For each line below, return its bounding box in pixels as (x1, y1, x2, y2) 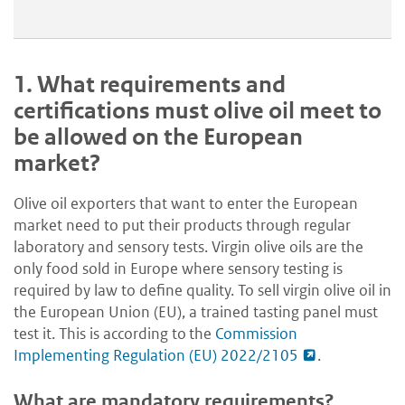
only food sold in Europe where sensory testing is (14, 258, 343, 278)
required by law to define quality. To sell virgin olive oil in (14, 279, 391, 300)
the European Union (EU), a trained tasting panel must (14, 301, 378, 322)
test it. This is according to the (14, 323, 215, 344)
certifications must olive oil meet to (14, 96, 381, 125)
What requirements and (37, 70, 286, 99)
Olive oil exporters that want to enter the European (14, 193, 358, 213)
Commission (215, 323, 297, 344)
